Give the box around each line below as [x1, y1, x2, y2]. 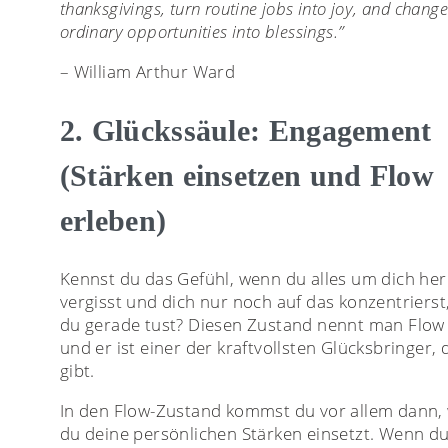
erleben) [59, 203, 167, 237]
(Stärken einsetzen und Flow [59, 158, 434, 192]
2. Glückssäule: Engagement [59, 113, 432, 147]
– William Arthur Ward [59, 59, 236, 83]
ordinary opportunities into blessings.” [59, 19, 344, 43]
